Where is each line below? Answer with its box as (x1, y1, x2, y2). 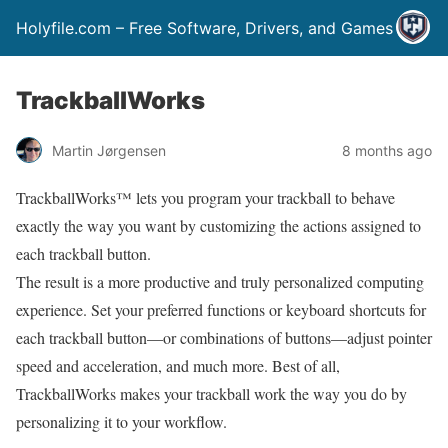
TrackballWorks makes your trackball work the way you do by (16, 383, 407, 404)
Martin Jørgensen (52, 141, 166, 159)
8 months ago (342, 141, 432, 159)
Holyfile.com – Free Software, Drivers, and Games (16, 18, 393, 38)
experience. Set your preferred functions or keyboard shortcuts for (16, 299, 426, 320)
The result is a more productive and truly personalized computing (16, 271, 424, 292)
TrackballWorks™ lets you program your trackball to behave (16, 187, 395, 208)
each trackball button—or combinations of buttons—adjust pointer (16, 327, 432, 348)
